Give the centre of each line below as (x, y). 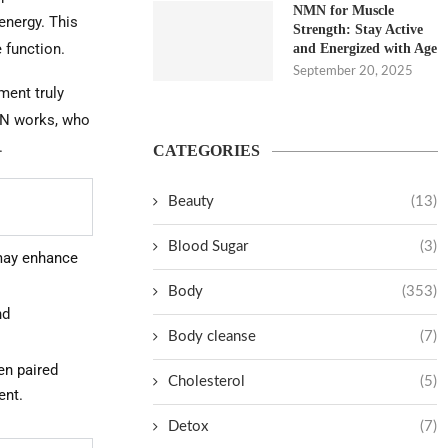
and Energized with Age (365, 48)
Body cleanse (212, 336)
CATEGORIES (207, 150)
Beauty (191, 201)
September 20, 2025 (353, 71)
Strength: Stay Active (358, 29)
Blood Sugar (208, 246)
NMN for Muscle (344, 10)
